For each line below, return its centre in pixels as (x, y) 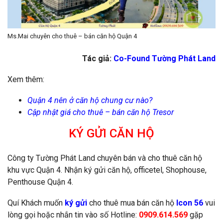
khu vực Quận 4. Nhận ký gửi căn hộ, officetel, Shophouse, (107, 170)
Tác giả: (98, 58)
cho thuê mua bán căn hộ (132, 203)
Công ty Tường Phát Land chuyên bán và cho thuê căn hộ (105, 158)
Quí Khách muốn (36, 203)
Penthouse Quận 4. (40, 182)
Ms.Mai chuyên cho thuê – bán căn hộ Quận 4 (72, 36)
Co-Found (132, 58)
